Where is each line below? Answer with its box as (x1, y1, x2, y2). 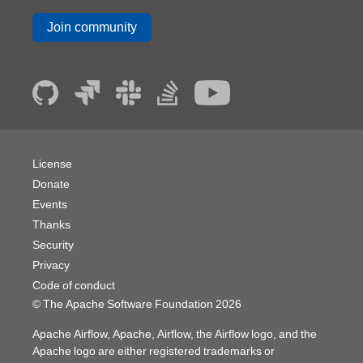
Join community (47, 19, 137, 35)
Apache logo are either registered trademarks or (32, 344, 275, 357)
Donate (32, 177, 70, 190)
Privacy (32, 258, 70, 271)
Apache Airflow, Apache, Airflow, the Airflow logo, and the (32, 327, 317, 340)
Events (32, 198, 67, 211)
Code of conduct (32, 279, 115, 292)
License (32, 157, 72, 170)
